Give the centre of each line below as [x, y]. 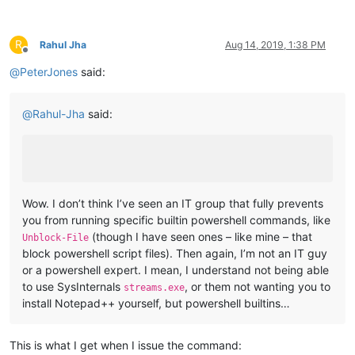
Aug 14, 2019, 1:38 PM [275, 45]
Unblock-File [55, 238]
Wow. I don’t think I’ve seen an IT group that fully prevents [173, 204]
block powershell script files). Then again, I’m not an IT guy [175, 254]
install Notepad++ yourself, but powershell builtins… [156, 303]
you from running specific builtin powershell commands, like [176, 220]
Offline [39, 56]
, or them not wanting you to [258, 287]
